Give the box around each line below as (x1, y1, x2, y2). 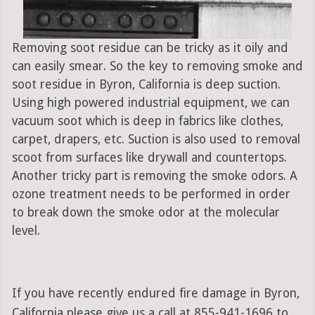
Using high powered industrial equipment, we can (11, 96, 290, 110)
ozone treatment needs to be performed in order (11, 187, 290, 202)
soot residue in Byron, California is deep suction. (11, 77, 281, 92)
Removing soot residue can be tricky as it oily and (11, 41, 288, 56)
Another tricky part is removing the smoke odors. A (11, 169, 297, 184)
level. (11, 224, 40, 238)
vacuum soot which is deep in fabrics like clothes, (11, 114, 283, 129)
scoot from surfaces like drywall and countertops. (11, 150, 287, 165)
